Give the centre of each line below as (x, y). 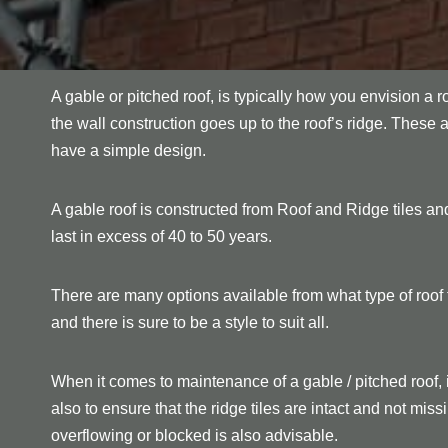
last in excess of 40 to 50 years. (161, 236)
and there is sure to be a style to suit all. (190, 322)
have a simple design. (128, 150)
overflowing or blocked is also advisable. (194, 435)
